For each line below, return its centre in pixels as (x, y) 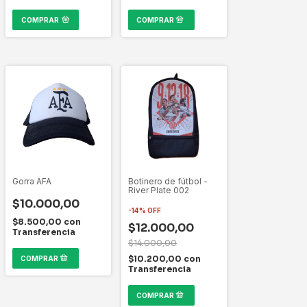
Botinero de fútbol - (168, 181)
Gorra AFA (32, 181)
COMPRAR (40, 20)
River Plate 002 (159, 190)
